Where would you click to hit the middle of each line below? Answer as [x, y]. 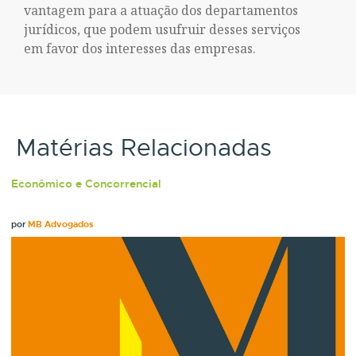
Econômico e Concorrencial [87, 184]
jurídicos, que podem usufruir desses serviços [162, 29]
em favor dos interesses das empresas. [140, 48]
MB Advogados [61, 224]
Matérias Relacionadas [144, 148]
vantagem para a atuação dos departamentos [161, 10]
